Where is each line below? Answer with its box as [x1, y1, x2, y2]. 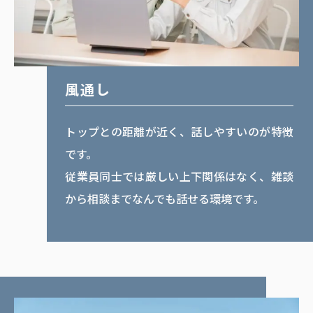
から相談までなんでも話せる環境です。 [65, 190, 265, 208]
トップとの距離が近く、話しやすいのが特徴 [65, 123, 293, 140]
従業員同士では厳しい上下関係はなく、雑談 [65, 168, 293, 185]
